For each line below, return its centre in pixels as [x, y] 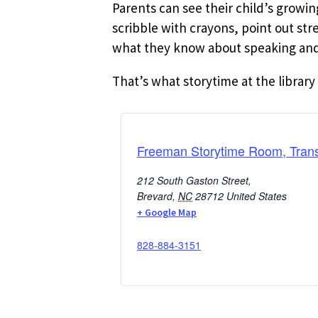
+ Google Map [167, 212]
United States [257, 196]
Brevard [155, 196]
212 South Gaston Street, [194, 180]
